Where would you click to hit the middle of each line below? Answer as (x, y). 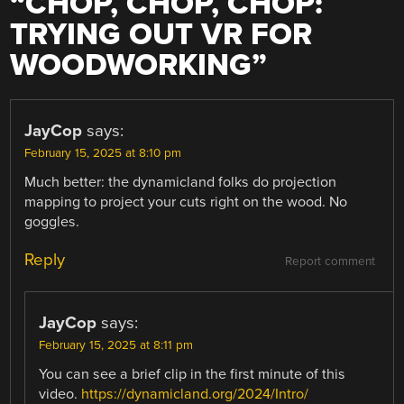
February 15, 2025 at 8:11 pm (116, 345)
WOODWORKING (131, 66)
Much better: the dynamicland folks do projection (181, 183)
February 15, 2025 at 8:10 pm (103, 154)
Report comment (330, 261)
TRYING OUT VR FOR (161, 35)
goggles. (52, 222)
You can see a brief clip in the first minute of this (193, 374)
